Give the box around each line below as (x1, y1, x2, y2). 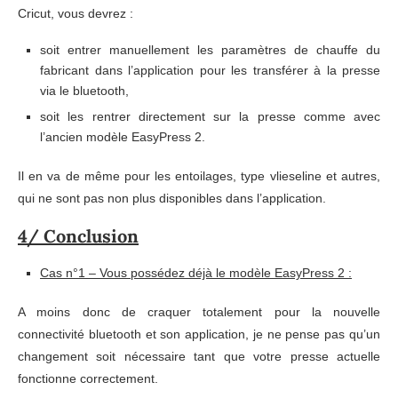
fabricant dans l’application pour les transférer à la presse (40, 62, 380, 77)
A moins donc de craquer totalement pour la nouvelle (18, 304, 380, 319)
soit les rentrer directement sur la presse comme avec (40, 108, 380, 123)
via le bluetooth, (40, 83, 129, 98)
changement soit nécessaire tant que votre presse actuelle (18, 348, 380, 363)
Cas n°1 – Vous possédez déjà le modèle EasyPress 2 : (40, 265, 352, 280)
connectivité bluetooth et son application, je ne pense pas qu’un (18, 326, 380, 341)
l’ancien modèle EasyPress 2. (40, 129, 205, 144)
